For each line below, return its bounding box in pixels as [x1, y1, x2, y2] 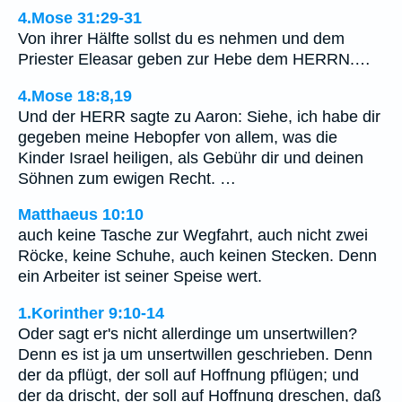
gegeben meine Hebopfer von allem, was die [18, 127, 337, 146]
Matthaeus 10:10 [18, 205, 144, 224]
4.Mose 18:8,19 [18, 86, 132, 105]
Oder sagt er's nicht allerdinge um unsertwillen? [18, 324, 357, 343]
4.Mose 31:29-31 [18, 9, 142, 28]
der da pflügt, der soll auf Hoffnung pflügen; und [18, 365, 359, 384]
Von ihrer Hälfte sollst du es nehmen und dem [18, 30, 345, 48]
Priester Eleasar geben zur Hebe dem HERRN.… [18, 50, 371, 69]
